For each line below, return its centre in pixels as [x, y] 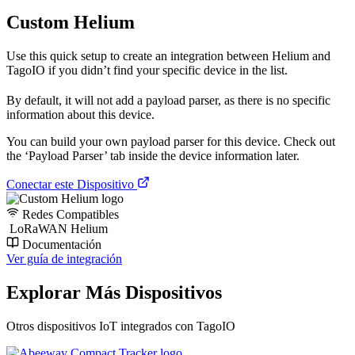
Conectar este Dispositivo [72, 184]
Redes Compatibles [69, 214]
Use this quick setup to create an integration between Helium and [168, 55]
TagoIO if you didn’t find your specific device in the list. [147, 70]
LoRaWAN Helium [57, 228]
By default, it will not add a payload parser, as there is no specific [168, 100]
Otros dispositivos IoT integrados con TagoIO [121, 326]
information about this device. [80, 114]
